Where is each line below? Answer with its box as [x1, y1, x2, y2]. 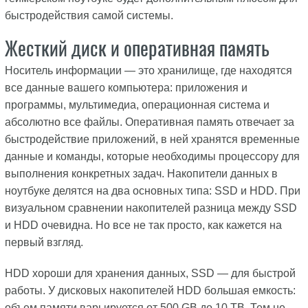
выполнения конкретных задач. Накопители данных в [4, 168, 278, 180]
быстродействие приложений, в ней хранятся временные [4, 133, 300, 146]
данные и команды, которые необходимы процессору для [4, 151, 300, 163]
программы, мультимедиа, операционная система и [4, 99, 269, 111]
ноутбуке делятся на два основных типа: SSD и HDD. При [4, 185, 300, 197]
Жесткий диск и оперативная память [4, 35, 269, 62]
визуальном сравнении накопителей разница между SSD [4, 202, 297, 214]
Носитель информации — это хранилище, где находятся [4, 65, 292, 77]
